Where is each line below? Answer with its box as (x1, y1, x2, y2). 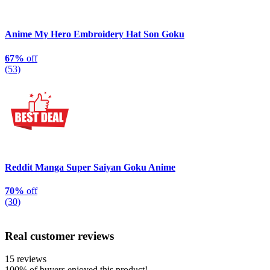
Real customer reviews (5, 229, 114, 242)
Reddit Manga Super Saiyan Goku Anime (5, 162, 175, 172)
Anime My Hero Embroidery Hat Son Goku (5, 29, 184, 40)
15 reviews (5, 254, 46, 265)
